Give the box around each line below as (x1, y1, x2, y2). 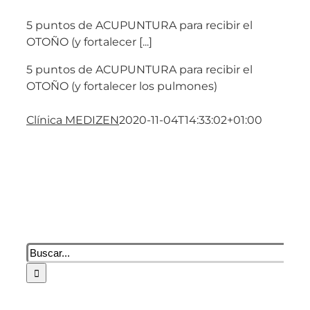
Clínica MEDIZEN (26, 113, 119, 127)
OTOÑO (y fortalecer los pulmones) (26, 80, 217, 93)
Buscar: (26, 244, 66, 257)
